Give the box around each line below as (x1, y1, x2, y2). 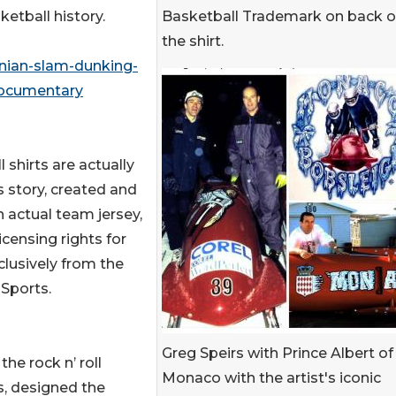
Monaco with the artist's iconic (162, 369, 381, 386)
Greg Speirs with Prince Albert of (162, 345, 393, 362)
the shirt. (162, 33, 224, 49)
